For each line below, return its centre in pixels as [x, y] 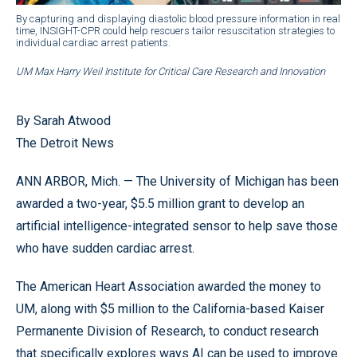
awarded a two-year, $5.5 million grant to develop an [160, 203]
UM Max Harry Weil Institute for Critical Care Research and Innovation [171, 71]
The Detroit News [65, 143]
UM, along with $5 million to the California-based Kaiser [170, 308]
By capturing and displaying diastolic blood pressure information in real [178, 18]
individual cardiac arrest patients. [93, 42]
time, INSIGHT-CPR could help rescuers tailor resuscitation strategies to [175, 30]
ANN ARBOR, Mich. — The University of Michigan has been [177, 181]
